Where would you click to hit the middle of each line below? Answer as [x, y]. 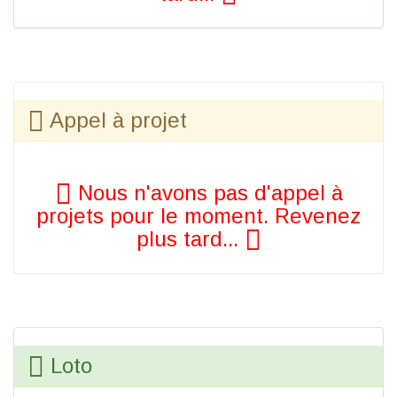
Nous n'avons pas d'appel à [207, 193]
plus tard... [190, 239]
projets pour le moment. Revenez [198, 216]
